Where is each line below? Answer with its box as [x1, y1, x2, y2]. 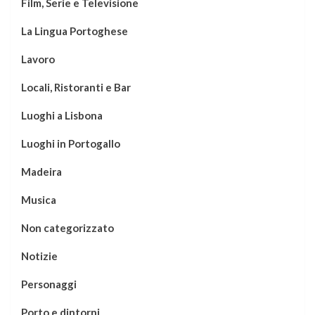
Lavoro [21, 52, 55, 65]
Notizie [21, 249, 58, 262]
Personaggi [21, 277, 77, 290]
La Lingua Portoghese [21, 24, 128, 37]
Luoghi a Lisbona [21, 108, 103, 122]
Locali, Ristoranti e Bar [21, 80, 131, 94]
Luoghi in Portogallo [21, 136, 120, 150]
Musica [21, 193, 56, 206]
